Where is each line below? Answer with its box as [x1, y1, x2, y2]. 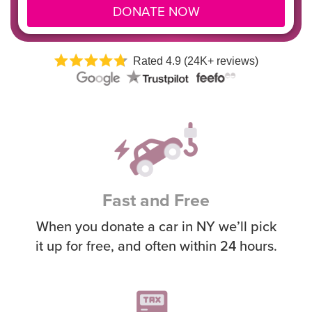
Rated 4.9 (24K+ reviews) [132, 55, 258, 67]
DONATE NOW [112, 1, 200, 20]
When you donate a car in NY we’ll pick [36, 216, 276, 237]
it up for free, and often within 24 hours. [35, 235, 277, 256]
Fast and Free [102, 187, 210, 213]
